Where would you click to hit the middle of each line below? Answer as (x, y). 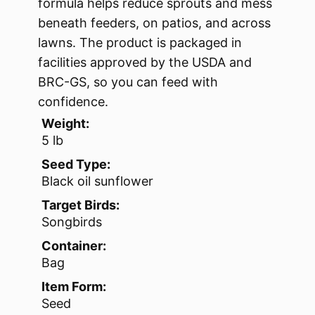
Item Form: (74, 287)
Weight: (65, 124)
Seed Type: (76, 165)
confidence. (73, 102)
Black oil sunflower (97, 181)
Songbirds (72, 222)
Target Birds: (81, 205)
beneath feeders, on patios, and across (154, 23)
